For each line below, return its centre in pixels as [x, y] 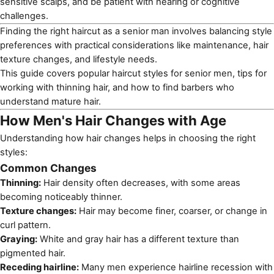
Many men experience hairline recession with [176, 267]
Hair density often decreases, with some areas [141, 183]
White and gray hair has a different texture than [138, 239]
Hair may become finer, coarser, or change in [172, 211]
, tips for [250, 73]
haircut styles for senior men [172, 73]
